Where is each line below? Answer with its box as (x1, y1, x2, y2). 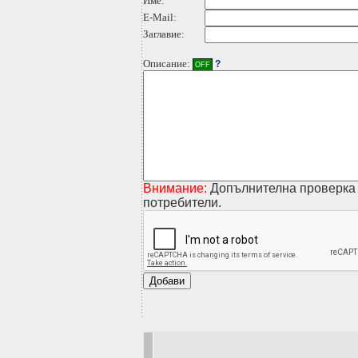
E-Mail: (143, 11, 177, 23)
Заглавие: (143, 28, 185, 40)
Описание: (143, 58, 193, 70)
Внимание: (143, 181, 207, 195)
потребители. (143, 196, 221, 209)
